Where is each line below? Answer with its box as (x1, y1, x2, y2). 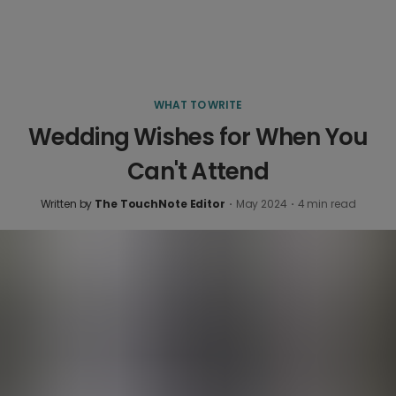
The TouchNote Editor (95, 196, 225, 211)
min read (304, 196, 356, 211)
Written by (40, 196, 95, 211)
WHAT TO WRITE (154, 97, 242, 112)
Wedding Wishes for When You (27, 121, 369, 153)
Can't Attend (127, 156, 269, 187)
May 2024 (235, 196, 287, 211)
